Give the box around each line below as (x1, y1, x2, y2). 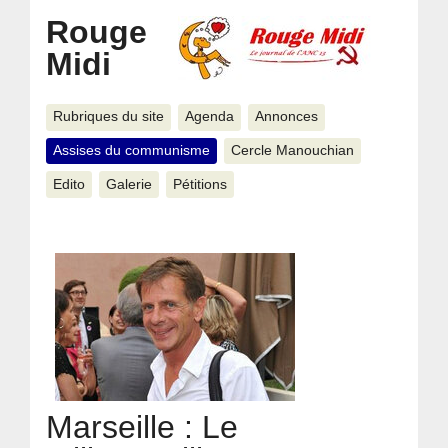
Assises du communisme (53, 142, 210, 158)
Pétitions (172, 176, 227, 192)
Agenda (184, 109, 234, 125)
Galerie (105, 176, 152, 192)
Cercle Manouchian (230, 142, 354, 158)
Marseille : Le (46, 408, 239, 445)
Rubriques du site (53, 109, 164, 125)
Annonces (254, 109, 318, 125)
